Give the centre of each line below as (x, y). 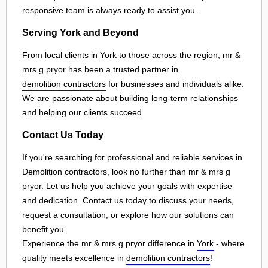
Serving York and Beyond (80, 33)
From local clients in (61, 55)
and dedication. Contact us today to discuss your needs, (128, 200)
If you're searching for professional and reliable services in (132, 157)
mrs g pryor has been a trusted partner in (100, 69)
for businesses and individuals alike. (175, 83)
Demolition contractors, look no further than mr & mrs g (126, 171)
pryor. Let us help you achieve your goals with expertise (127, 186)
